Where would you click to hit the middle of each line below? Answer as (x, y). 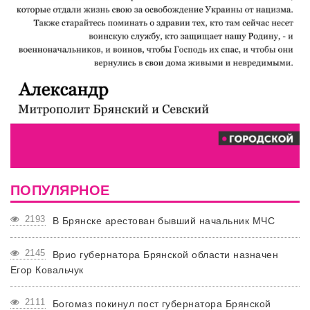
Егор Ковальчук (47, 270)
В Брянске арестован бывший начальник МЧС (164, 220)
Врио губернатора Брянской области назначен (165, 254)
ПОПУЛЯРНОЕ (60, 190)
